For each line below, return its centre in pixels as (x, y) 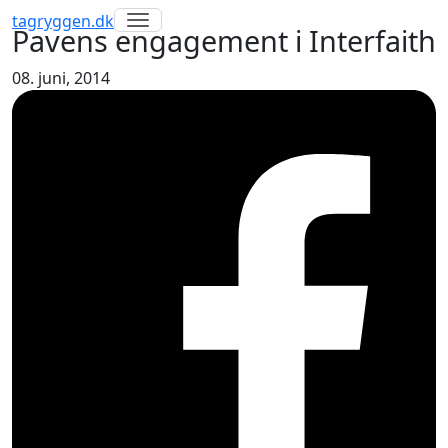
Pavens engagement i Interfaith (224, 40)
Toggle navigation (219, 21)
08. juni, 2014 (61, 78)
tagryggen (51, 21)
